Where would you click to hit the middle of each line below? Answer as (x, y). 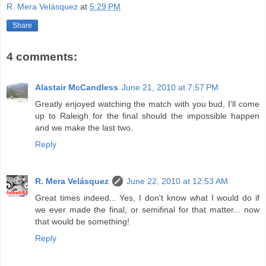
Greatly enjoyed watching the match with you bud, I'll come (147, 104)
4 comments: (42, 56)
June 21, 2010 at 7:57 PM (170, 88)
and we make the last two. (84, 128)
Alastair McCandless (77, 88)
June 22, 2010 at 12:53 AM (177, 181)
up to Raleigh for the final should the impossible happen (147, 116)
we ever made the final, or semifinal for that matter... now (147, 210)
